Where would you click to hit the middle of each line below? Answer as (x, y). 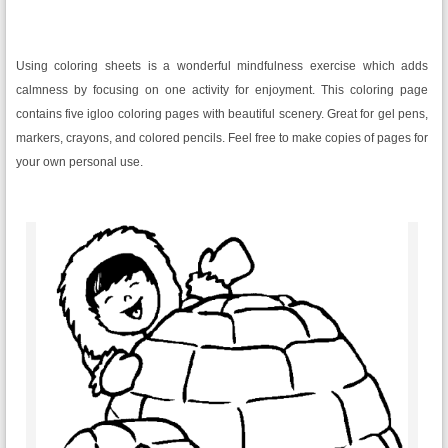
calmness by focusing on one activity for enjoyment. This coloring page (222, 90)
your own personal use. (79, 162)
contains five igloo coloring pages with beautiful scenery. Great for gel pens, (222, 114)
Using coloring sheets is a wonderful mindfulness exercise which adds (222, 66)
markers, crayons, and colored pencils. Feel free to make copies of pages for (222, 138)
